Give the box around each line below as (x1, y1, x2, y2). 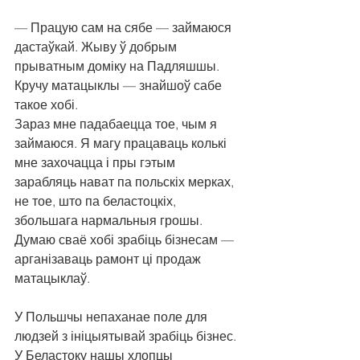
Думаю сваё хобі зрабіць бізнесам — (14, 231, 237, 248)
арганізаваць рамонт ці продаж (14, 251, 204, 268)
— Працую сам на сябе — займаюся (14, 19, 235, 36)
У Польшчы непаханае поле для (14, 309, 211, 325)
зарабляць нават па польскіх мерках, (14, 174, 237, 190)
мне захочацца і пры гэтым (14, 154, 178, 171)
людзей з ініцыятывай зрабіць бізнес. (14, 328, 239, 345)
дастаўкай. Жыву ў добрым (14, 39, 180, 55)
